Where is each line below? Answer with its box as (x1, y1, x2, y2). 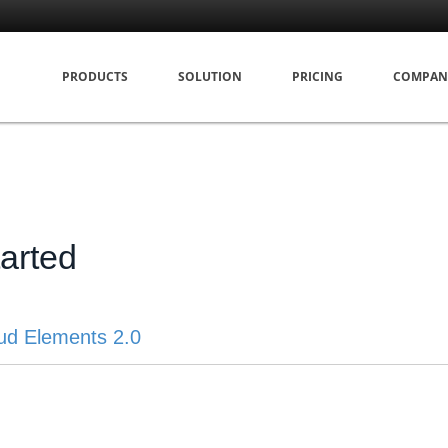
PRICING (292, 68, 343, 85)
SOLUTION (178, 68, 242, 85)
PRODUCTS (62, 68, 128, 85)
